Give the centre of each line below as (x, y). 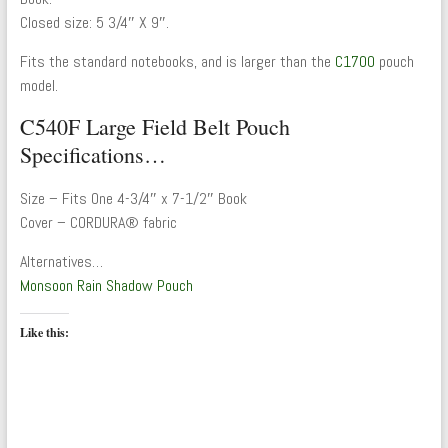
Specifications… (92, 155)
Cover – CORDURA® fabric (98, 223)
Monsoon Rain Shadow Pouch (106, 286)
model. (38, 86)
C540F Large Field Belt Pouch (154, 127)
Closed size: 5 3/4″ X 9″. (94, 23)
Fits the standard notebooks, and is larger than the (177, 62)
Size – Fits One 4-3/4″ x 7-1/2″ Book (133, 199)
